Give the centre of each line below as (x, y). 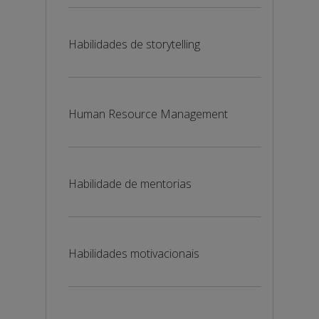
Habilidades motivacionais (134, 253)
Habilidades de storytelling (134, 44)
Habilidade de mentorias (130, 184)
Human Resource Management (148, 114)
